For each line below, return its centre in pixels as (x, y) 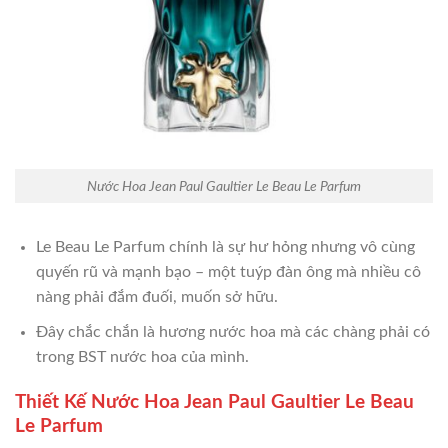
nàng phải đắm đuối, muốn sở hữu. (156, 297)
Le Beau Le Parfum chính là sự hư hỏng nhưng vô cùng (225, 247)
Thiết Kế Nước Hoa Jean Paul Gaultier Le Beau (214, 402)
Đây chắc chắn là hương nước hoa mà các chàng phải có (232, 331)
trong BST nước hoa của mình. (142, 356)
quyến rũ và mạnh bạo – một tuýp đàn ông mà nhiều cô (228, 272)
